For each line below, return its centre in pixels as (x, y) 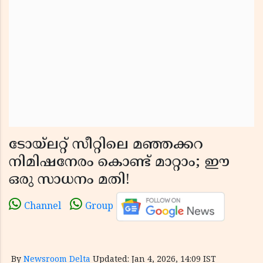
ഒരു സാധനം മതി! (69, 180)
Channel (43, 207)
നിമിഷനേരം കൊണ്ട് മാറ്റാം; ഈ (119, 163)
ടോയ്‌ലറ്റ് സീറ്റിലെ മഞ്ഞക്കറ (106, 145)
